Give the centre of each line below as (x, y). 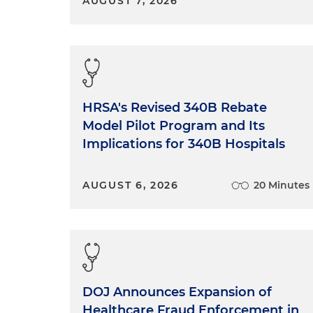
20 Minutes (282, 185)
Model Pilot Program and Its (174, 125)
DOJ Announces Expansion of (177, 292)
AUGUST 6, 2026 (131, 185)
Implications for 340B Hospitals (184, 144)
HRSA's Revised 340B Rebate (175, 107)
